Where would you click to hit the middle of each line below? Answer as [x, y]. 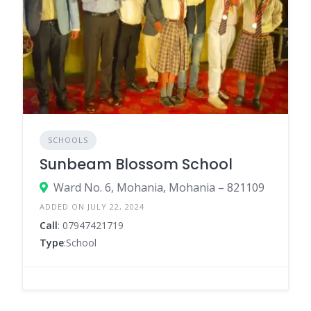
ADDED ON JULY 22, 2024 [92, 206]
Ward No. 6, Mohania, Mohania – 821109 [159, 187]
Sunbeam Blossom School [136, 164]
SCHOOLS [68, 140]
